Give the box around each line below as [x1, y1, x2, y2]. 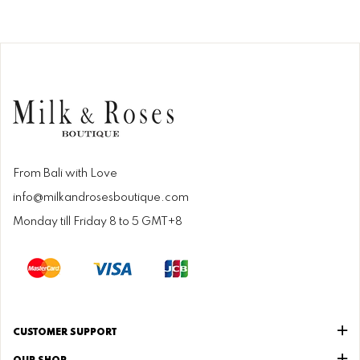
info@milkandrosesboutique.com [13, 192, 189, 204]
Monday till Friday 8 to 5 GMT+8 [13, 216, 182, 228]
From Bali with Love [13, 168, 117, 180]
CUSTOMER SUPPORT [13, 328, 117, 338]
